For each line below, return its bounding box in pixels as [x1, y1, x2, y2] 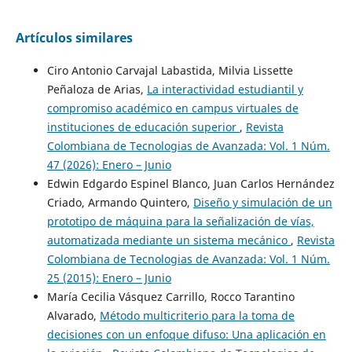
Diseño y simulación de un [192, 195, 332, 211]
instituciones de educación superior [46, 119, 240, 135]
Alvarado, [46, 308, 100, 324]
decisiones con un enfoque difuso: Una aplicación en [46, 327, 326, 343]
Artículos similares [15, 29, 133, 47]
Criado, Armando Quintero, [46, 195, 193, 211]
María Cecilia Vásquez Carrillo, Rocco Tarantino [46, 289, 295, 305]
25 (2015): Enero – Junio [46, 270, 171, 286]
